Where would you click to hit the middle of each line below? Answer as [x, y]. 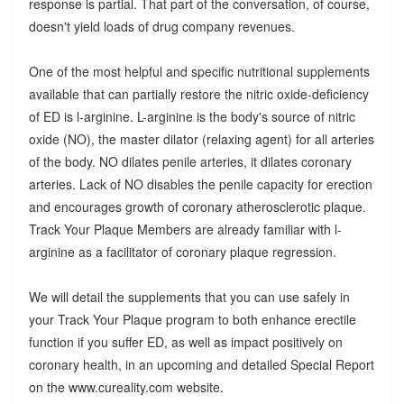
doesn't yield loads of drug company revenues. [161, 27]
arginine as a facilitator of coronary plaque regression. [182, 252]
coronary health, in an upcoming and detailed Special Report [201, 365]
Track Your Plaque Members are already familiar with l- [185, 230]
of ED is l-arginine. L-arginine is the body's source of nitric [192, 117]
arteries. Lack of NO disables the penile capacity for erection [200, 184]
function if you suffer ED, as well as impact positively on [185, 342]
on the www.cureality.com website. [126, 387]
